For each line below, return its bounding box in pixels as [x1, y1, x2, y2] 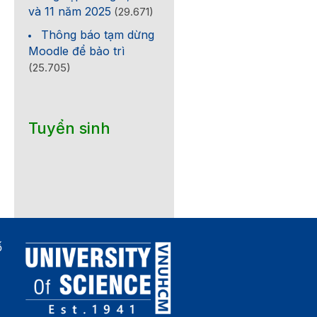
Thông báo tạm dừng [41, 28, 155, 42]
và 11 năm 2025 [28, 4, 112, 18]
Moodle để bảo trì [28, 44, 125, 58]
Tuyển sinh [28, 119, 111, 137]
